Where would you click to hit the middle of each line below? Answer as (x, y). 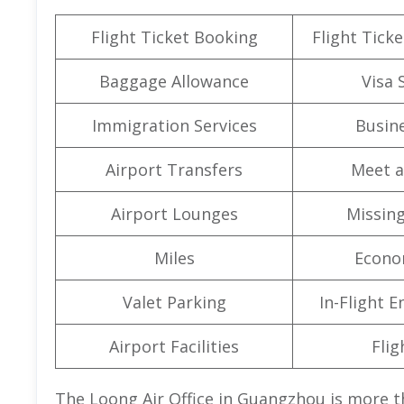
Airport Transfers (174, 169)
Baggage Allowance (174, 81)
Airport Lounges (174, 213)
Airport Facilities (174, 346)
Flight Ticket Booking (174, 37)
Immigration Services (174, 125)
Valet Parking (174, 302)
